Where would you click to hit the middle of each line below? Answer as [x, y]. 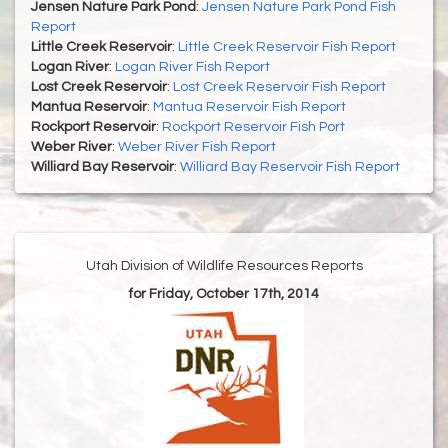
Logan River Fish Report [192, 67]
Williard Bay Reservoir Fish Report [290, 167]
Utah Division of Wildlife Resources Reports [224, 266]
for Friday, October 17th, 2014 [224, 294]
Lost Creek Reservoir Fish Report [279, 87]
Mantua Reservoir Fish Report [249, 107]
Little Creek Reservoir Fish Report [287, 47]
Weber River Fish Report [197, 147]
